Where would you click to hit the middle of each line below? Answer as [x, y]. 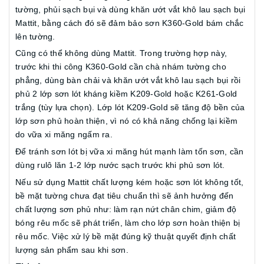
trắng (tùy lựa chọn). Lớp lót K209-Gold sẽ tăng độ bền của [130, 108]
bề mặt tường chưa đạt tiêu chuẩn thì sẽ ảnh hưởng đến [125, 195]
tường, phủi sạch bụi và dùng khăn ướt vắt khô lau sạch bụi [131, 9]
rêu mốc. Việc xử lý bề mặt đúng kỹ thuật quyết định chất [126, 236]
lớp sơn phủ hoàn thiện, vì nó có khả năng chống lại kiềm [126, 121]
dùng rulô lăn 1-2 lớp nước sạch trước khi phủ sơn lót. [120, 165]
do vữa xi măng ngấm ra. [64, 135]
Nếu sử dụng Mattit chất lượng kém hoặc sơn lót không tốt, [130, 182]
